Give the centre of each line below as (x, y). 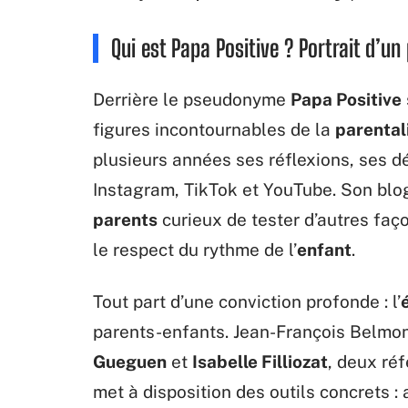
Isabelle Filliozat (260, 362)
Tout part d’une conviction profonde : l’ (247, 301)
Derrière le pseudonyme (192, 99)
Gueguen (130, 362)
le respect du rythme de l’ (195, 250)
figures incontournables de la (214, 129)
